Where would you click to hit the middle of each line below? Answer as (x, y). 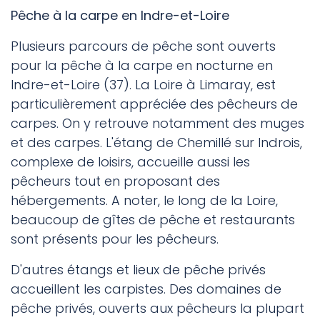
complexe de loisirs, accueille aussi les (130, 162)
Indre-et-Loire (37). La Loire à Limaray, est (143, 85)
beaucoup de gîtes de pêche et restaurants (153, 220)
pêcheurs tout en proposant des (115, 181)
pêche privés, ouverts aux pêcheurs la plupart (157, 309)
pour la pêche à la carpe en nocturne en (142, 66)
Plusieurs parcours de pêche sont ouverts (143, 46)
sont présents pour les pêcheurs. (115, 239)
